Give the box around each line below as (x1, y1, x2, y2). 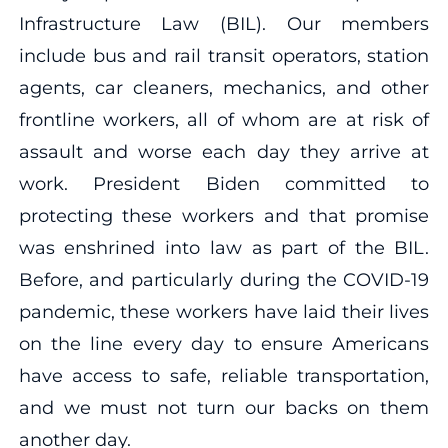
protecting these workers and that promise (18, 204, 430, 227)
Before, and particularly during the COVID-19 (18, 268, 430, 291)
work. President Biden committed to (18, 172, 430, 195)
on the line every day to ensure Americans (18, 332, 430, 355)
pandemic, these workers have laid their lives (18, 300, 430, 323)
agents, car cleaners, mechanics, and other (18, 76, 430, 99)
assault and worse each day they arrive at (18, 140, 430, 163)
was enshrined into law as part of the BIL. (18, 236, 430, 259)
